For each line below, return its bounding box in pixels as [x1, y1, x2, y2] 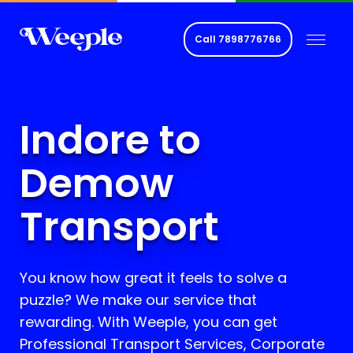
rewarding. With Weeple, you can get [20, 312, 277, 332]
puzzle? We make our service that [20, 290, 257, 310]
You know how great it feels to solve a [20, 268, 287, 288]
